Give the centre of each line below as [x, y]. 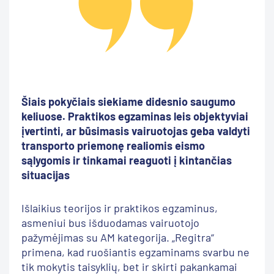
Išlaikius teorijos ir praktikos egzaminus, [120, 208]
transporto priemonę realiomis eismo [113, 145]
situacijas [46, 175]
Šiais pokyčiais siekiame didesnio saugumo [128, 101]
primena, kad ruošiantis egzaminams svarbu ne [135, 252]
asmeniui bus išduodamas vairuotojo [110, 222]
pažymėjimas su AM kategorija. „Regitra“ [118, 237]
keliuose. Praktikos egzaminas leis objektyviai [135, 116]
